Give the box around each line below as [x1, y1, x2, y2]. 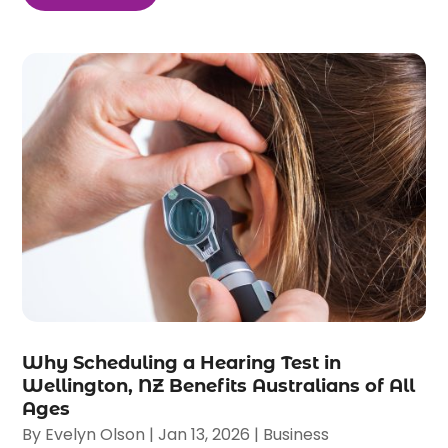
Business [263, 422, 330, 446]
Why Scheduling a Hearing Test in [22, 351, 342, 374]
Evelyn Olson [45, 422, 146, 446]
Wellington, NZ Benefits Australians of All [22, 374, 416, 397]
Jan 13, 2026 [158, 422, 251, 446]
